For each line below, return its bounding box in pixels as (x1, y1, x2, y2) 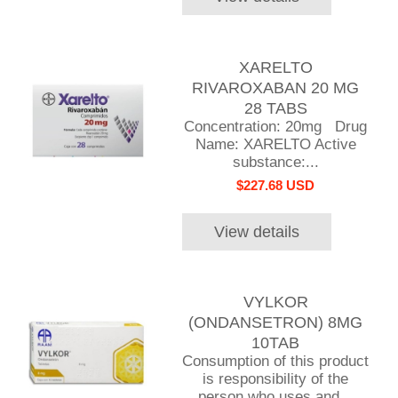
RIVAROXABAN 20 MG (192, 78, 360, 97)
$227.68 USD (236, 177, 315, 193)
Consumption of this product (182, 353, 370, 370)
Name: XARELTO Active (195, 135, 356, 153)
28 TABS (243, 99, 307, 117)
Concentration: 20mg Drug (184, 117, 368, 135)
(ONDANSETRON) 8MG (188, 314, 363, 332)
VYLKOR (243, 293, 308, 312)
